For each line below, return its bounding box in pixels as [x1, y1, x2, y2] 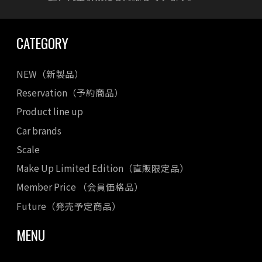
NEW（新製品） [16, 67, 84, 80]
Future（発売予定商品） [16, 199, 121, 212]
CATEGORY [16, 32, 68, 53]
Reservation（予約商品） [16, 85, 123, 99]
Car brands [16, 123, 61, 137]
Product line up [16, 105, 83, 118]
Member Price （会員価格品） [16, 180, 143, 194]
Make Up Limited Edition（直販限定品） [16, 161, 189, 175]
